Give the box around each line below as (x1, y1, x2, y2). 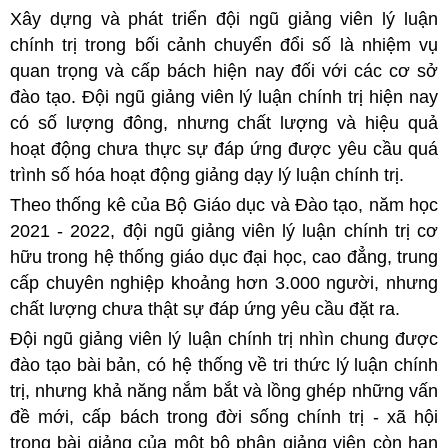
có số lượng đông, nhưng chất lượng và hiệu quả (10, 112, 438, 133)
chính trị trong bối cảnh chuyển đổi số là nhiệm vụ (10, 34, 438, 55)
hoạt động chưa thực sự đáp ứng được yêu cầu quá (10, 138, 438, 159)
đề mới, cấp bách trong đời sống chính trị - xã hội (10, 406, 438, 427)
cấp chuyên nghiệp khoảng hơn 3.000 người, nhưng (10, 272, 438, 293)
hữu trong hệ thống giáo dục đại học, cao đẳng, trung (10, 246, 438, 267)
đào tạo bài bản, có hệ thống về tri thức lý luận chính (10, 354, 438, 375)
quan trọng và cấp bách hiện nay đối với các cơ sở (10, 60, 438, 81)
